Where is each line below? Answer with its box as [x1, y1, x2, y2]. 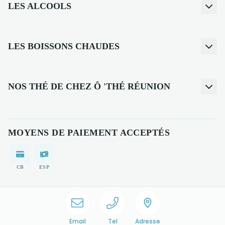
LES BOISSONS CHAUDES [8, 41, 120, 51]
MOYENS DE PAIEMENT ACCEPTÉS [8, 128, 170, 138]
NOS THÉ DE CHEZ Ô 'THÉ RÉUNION [8, 81, 170, 91]
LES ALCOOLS [8, 1, 71, 11]
